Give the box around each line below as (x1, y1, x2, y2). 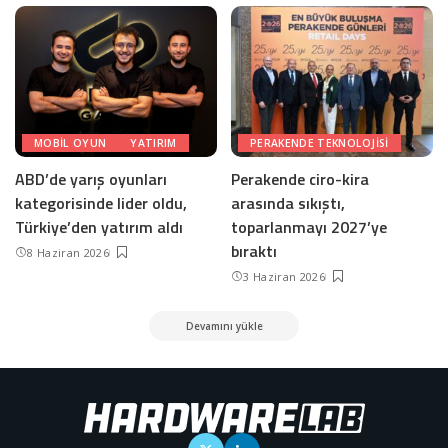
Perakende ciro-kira (231, 167, 369, 191)
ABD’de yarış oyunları (15, 167, 167, 191)
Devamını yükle (185, 319, 263, 333)
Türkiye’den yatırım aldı (15, 215, 183, 239)
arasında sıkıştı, (231, 191, 345, 215)
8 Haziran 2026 (27, 245, 109, 260)
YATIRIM (130, 136, 177, 150)
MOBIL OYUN (34, 136, 107, 150)
